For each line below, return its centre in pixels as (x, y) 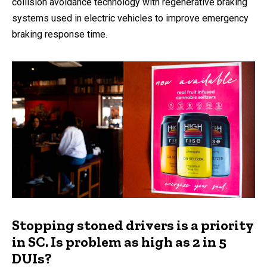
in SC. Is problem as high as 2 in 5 (119, 242)
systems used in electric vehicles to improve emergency (130, 18)
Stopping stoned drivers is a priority (133, 225)
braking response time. (60, 34)
